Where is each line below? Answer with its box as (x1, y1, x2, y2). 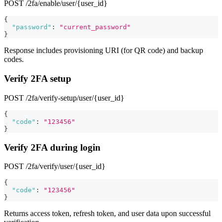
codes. (4, 55, 24, 64)
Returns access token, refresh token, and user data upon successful (4, 209, 211, 218)
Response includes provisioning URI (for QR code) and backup (4, 46, 203, 55)
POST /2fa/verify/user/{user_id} (4, 162, 106, 171)
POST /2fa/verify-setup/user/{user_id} (4, 93, 124, 102)
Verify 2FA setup (4, 73, 71, 84)
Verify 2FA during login (4, 142, 101, 153)
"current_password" (59, 23, 131, 31)
